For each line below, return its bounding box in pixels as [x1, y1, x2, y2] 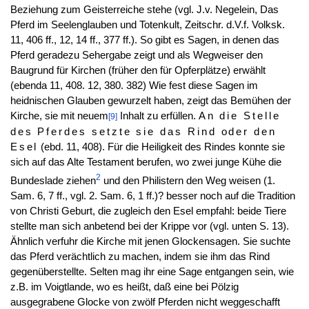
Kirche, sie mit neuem [10, 110, 108, 122]
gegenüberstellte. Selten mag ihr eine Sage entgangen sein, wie [10, 266, 294, 278]
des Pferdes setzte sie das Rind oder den [10, 126, 277, 138]
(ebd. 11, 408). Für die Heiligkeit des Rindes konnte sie [38, 141, 286, 153]
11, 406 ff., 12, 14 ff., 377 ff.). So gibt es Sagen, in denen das [10, 34, 279, 46]
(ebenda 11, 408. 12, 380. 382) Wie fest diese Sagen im [10, 80, 258, 92]
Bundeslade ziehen [10, 175, 96, 187]
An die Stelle [198, 110, 281, 122]
